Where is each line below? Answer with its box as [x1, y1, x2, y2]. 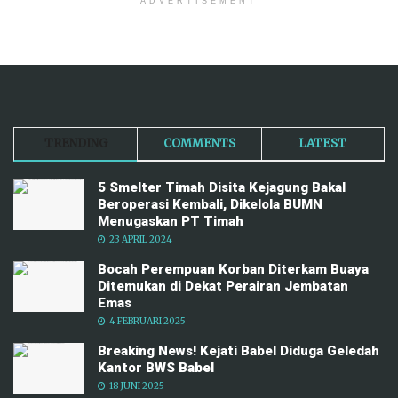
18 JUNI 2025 [107, 380, 164, 393]
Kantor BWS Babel [98, 360, 214, 377]
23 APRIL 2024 [107, 234, 172, 246]
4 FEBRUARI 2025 [107, 315, 186, 328]
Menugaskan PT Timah [98, 213, 243, 230]
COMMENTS [163, 136, 235, 152]
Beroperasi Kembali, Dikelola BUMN [98, 196, 322, 213]
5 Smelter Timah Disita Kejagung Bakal [98, 179, 346, 196]
